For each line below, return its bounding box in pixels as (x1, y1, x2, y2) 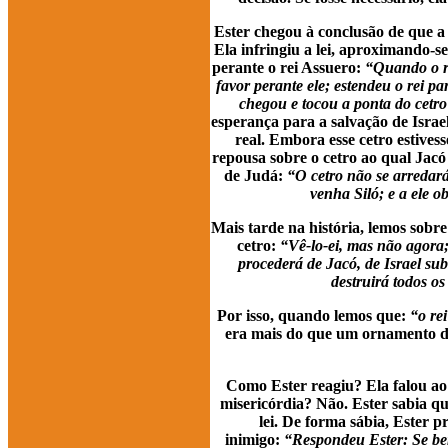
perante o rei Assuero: (212, 58, 365, 76)
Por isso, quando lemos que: (216, 306, 410, 324)
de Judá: (224, 166, 287, 184)
